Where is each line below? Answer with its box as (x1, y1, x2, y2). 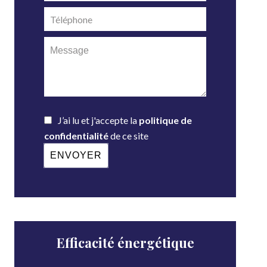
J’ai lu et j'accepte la (58, 114, 139, 126)
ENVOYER (50, 150, 102, 161)
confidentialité (44, 130, 108, 142)
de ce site (108, 130, 148, 142)
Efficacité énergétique (56, 234, 194, 252)
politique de (139, 114, 192, 126)
